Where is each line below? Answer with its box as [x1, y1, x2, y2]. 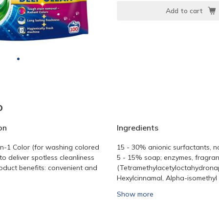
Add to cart [165, 6, 203, 15]
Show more [117, 190, 153, 198]
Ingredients [117, 123, 158, 132]
